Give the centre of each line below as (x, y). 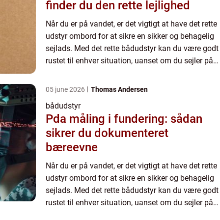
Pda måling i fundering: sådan (124, 119)
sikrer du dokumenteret (107, 133)
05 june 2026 (66, 89)
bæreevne (72, 147)
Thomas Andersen (119, 89)
